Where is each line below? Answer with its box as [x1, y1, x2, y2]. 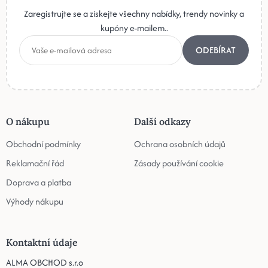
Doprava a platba [6, 175, 71, 188]
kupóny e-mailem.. [100, 21, 168, 34]
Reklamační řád [6, 156, 64, 169]
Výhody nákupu [6, 194, 63, 208]
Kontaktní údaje [6, 236, 78, 248]
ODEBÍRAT [196, 43, 236, 56]
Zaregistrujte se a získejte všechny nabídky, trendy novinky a [24, 7, 244, 20]
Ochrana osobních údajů [134, 137, 226, 150]
